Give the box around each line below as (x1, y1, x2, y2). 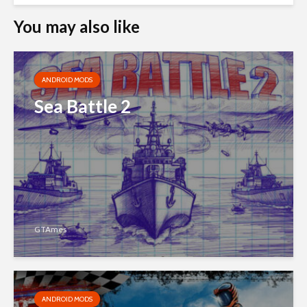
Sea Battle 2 (34, 95, 131, 117)
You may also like (14, 16, 140, 36)
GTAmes (34, 223, 66, 234)
